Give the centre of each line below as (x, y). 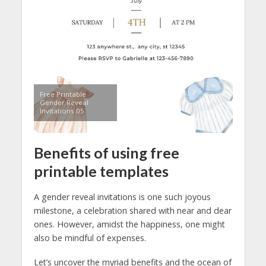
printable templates (101, 171)
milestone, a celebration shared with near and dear (132, 210)
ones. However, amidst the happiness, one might (129, 224)
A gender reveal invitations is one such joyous (122, 197)
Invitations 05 (62, 110)
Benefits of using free (106, 152)
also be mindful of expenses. (90, 237)
